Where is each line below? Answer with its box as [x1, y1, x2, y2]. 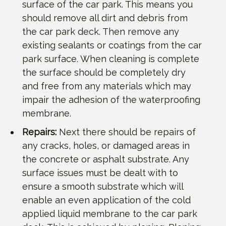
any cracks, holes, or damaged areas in [22, 140, 190, 151]
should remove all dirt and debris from [22, 12, 188, 23]
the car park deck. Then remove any [22, 26, 179, 37]
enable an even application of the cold [22, 194, 191, 205]
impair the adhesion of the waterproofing [22, 94, 200, 105]
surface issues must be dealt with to [22, 167, 178, 178]
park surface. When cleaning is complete [22, 53, 199, 64]
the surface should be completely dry [22, 67, 186, 78]
